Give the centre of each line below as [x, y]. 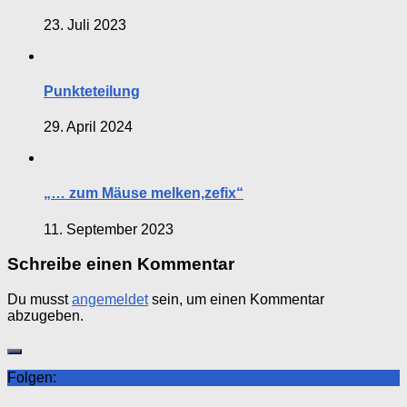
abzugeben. [45, 316]
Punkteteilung [92, 91]
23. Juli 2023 [85, 25]
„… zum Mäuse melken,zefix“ [144, 194]
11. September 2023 [109, 229]
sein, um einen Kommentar [236, 300]
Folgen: [32, 378]
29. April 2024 [88, 127]
